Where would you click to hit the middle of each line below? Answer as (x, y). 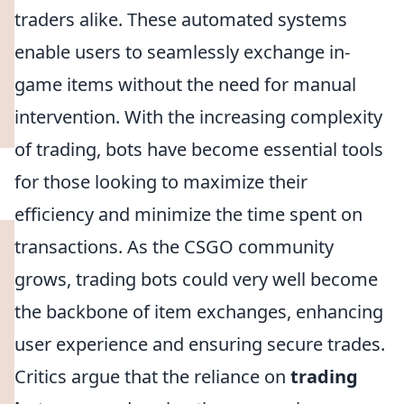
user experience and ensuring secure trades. (200, 344)
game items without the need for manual (185, 84)
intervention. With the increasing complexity (198, 117)
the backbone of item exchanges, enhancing (199, 312)
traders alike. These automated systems (181, 19)
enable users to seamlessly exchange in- (182, 52)
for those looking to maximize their (161, 182)
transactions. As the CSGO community (174, 247)
